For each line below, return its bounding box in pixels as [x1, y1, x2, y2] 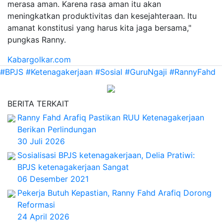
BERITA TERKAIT [7, 99, 69, 109]
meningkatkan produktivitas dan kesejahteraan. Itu [7, 11, 197, 21]
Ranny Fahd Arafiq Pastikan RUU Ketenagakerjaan [17, 112, 204, 122]
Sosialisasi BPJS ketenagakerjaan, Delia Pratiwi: [17, 150, 195, 160]
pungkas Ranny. [7, 35, 66, 45]
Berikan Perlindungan [17, 124, 96, 134]
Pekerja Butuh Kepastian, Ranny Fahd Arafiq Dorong [17, 188, 212, 198]
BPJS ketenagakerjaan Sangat [17, 162, 129, 172]
